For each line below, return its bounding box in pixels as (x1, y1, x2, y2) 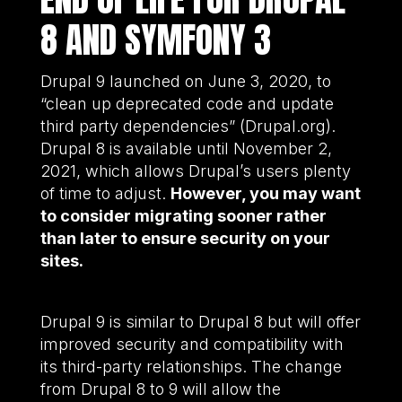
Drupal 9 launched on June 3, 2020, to (39, 72, 331, 92)
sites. (39, 251, 87, 271)
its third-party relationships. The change (39, 357, 342, 377)
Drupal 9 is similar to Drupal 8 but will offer (39, 312, 361, 332)
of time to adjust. (39, 184, 170, 204)
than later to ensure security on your (39, 229, 330, 249)
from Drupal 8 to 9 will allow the (39, 380, 281, 399)
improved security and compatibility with (39, 335, 344, 354)
